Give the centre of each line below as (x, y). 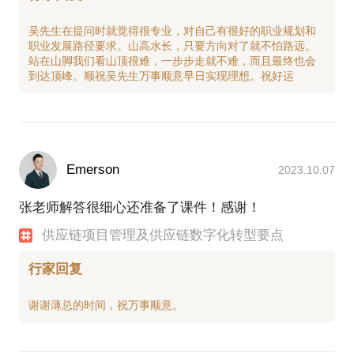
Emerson (93, 170)
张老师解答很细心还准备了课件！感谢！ (140, 208)
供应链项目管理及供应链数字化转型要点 (163, 235)
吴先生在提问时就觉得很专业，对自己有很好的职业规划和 (172, 31)
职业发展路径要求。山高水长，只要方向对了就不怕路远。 (172, 46)
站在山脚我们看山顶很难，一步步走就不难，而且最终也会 (172, 61)
